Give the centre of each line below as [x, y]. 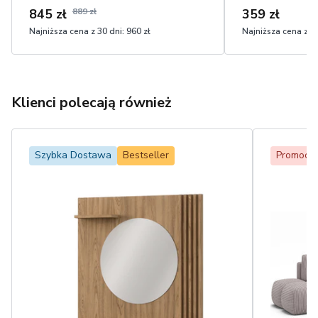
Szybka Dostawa [73, 155]
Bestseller [146, 155]
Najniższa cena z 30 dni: [77, 31]
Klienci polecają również [91, 103]
